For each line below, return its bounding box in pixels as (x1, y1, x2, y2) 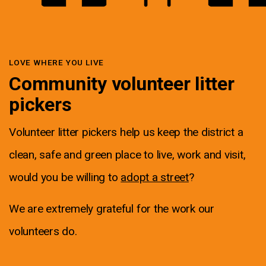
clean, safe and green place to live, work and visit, (9, 148, 246, 161)
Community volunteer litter (9, 72, 235, 95)
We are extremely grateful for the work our (9, 202, 214, 216)
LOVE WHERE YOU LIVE (9, 58, 104, 67)
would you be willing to (9, 170, 121, 184)
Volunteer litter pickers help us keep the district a (9, 125, 243, 139)
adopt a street (121, 170, 189, 184)
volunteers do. (9, 224, 77, 238)
